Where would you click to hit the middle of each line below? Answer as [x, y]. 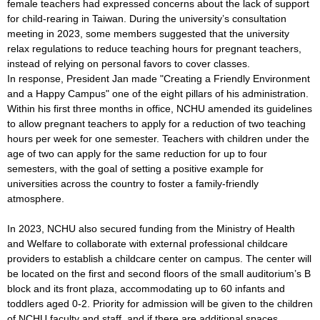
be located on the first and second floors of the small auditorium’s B [159, 273]
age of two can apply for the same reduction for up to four [137, 153]
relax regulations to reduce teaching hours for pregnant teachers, [154, 48]
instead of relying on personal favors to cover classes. [129, 63]
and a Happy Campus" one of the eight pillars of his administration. [158, 93]
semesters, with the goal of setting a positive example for [135, 168]
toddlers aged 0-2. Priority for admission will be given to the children [160, 303]
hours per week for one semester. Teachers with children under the [158, 138]
